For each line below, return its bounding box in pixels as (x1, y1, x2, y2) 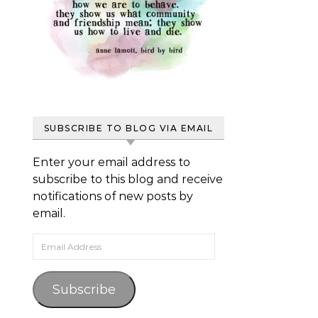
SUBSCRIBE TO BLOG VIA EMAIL (43, 123, 214, 133)
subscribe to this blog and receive (33, 172, 223, 186)
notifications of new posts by (33, 190, 193, 203)
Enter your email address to (33, 155, 190, 169)
